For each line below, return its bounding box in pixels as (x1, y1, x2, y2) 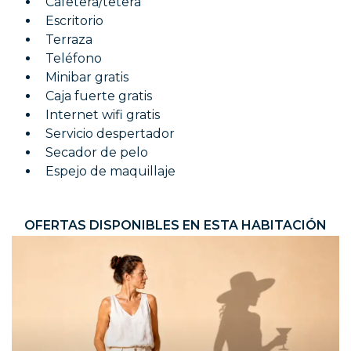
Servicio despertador (45, 126, 175, 141)
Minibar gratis (45, 70, 128, 85)
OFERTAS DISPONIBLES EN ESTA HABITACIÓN (24, 218, 327, 233)
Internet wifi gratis (45, 107, 160, 122)
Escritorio (45, 13, 103, 28)
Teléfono (45, 51, 102, 66)
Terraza (45, 32, 92, 47)
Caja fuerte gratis (45, 89, 152, 103)
